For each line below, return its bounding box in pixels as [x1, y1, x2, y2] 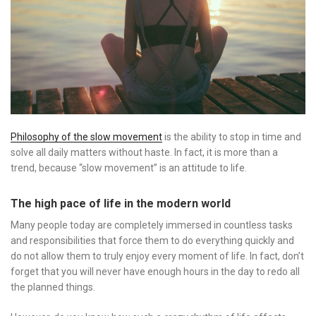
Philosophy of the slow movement [11, 130, 162, 142]
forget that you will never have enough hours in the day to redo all [11, 265, 300, 277]
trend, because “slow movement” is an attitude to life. [11, 162, 247, 174]
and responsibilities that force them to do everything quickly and [11, 234, 294, 246]
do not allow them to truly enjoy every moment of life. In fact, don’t [11, 250, 304, 262]
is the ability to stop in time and [162, 130, 301, 142]
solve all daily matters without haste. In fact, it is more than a [11, 146, 278, 158]
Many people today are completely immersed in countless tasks [11, 219, 293, 231]
